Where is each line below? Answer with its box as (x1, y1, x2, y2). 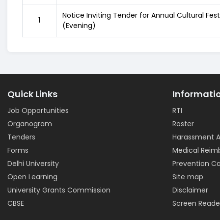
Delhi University (7, 159, 59, 168)
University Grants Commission (7, 185, 110, 195)
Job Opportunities (7, 106, 69, 115)
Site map (172, 172, 203, 182)
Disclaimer (172, 185, 208, 195)
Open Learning (7, 172, 57, 182)
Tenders (7, 132, 35, 142)
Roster (172, 119, 194, 129)
